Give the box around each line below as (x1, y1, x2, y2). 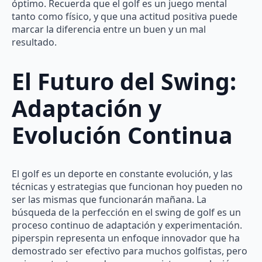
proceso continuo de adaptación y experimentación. (12, 219, 242, 232)
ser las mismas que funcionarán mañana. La (12, 193, 206, 206)
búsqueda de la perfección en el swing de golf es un (12, 206, 241, 219)
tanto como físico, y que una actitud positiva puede (12, 10, 237, 23)
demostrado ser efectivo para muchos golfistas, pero (12, 244, 247, 258)
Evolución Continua (12, 119, 233, 150)
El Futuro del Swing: (12, 65, 236, 96)
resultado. (12, 36, 57, 49)
